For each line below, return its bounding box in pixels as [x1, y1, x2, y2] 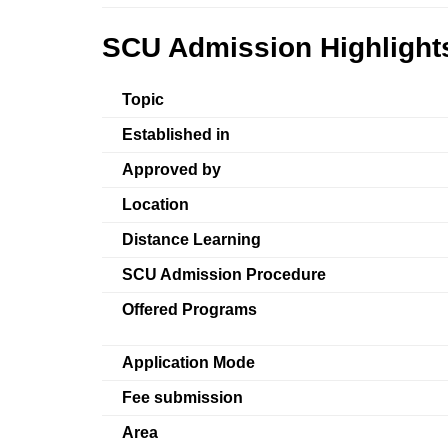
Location [122, 196, 189, 214]
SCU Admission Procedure [122, 266, 326, 284]
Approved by [122, 161, 221, 179]
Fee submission [122, 389, 243, 407]
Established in [122, 126, 230, 144]
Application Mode [122, 354, 255, 372]
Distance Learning [122, 231, 261, 249]
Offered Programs [122, 301, 257, 319]
